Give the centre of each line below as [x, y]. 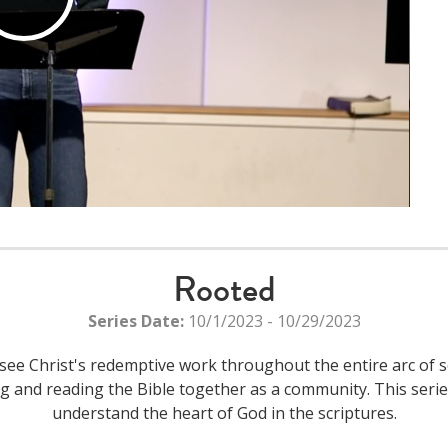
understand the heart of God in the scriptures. [224, 413]
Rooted [224, 289]
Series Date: [135, 321]
